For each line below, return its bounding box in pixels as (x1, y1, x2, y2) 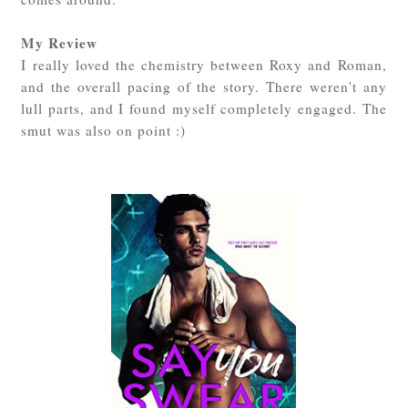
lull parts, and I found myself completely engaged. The (21, 98, 387, 117)
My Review (21, 32, 98, 53)
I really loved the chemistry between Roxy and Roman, (21, 55, 387, 74)
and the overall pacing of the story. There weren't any (21, 76, 387, 96)
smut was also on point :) (21, 120, 187, 139)
